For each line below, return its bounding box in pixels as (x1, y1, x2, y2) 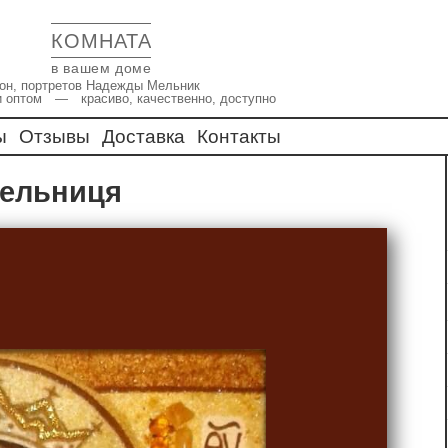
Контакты (197, 126, 281, 147)
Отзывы (19, 126, 90, 147)
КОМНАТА (51, 30, 153, 52)
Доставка (102, 126, 185, 147)
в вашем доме (51, 59, 152, 76)
